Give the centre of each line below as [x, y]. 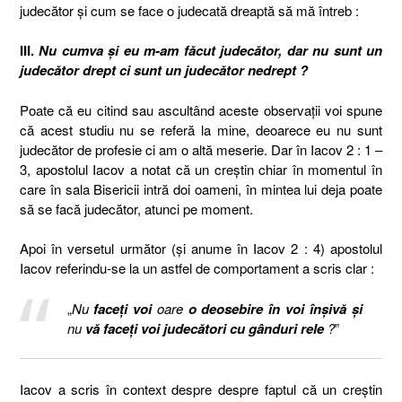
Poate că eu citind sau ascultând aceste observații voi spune [201, 109]
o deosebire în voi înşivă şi [275, 308]
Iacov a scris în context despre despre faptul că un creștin [201, 389]
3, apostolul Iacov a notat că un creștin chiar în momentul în [201, 169]
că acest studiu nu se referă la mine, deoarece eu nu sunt [201, 129]
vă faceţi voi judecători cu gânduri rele [204, 328]
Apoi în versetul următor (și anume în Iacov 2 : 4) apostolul [201, 248]
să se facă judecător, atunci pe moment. [136, 208]
